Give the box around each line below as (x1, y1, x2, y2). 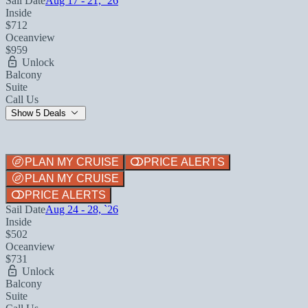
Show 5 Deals (11, 107, 69, 118)
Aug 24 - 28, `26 (45, 203, 118, 215)
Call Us (5, 93, 38, 105)
